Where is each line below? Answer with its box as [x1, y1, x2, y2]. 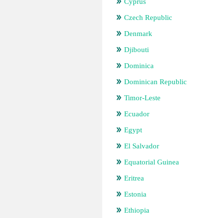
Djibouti [124, 46, 149, 54]
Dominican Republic [124, 78, 187, 86]
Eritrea [124, 174, 144, 182]
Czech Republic [124, 14, 172, 21]
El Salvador [124, 142, 159, 150]
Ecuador [124, 110, 149, 118]
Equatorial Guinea [124, 158, 179, 166]
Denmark [124, 30, 152, 37]
